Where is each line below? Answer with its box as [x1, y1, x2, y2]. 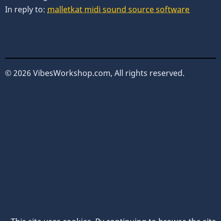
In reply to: [5, 4, 47, 15]
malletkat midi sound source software [47, 4, 189, 15]
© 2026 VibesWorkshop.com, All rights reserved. [5, 67, 184, 78]
